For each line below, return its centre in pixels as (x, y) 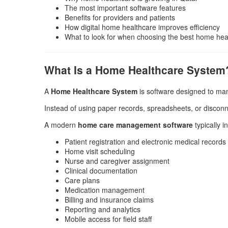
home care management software (135, 124)
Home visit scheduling (100, 151)
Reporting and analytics (103, 209)
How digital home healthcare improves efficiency (142, 27)
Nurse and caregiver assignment (117, 161)
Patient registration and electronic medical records (145, 141)
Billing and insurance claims (109, 199)
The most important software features (125, 8)
